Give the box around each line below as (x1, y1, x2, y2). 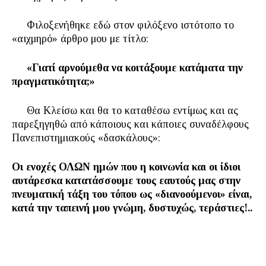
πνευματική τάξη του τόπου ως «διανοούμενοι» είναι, (12, 188, 252, 200)
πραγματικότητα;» (12, 75, 94, 87)
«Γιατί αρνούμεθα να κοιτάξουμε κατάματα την (12, 62, 243, 74)
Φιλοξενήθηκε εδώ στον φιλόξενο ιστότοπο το (12, 19, 234, 31)
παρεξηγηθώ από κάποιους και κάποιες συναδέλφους (12, 118, 249, 130)
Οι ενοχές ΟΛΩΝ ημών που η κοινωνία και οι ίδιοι (12, 161, 240, 173)
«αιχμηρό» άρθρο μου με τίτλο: (12, 33, 148, 45)
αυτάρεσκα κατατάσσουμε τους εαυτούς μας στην (12, 175, 240, 186)
